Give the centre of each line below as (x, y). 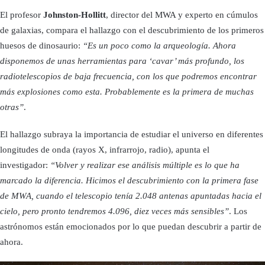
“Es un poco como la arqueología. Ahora (159, 45)
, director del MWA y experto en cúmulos (182, 14)
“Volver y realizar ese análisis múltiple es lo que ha (145, 165)
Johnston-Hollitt (75, 14)
